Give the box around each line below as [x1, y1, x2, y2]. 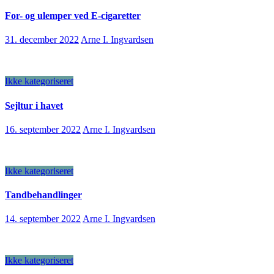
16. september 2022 [5, 124, 81, 135]
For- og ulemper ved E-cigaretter [5, 10, 141, 21]
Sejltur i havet [5, 100, 63, 111]
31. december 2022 [5, 34, 79, 45]
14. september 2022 [5, 213, 81, 224]
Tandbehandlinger [5, 190, 82, 201]
